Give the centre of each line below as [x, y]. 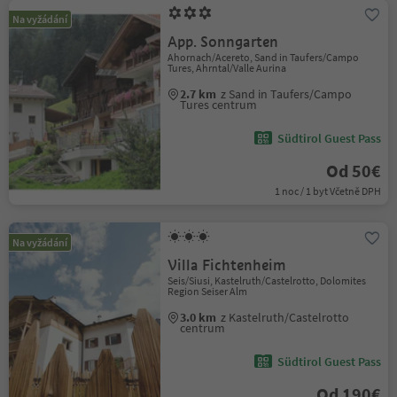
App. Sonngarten [223, 42]
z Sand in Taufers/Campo [287, 94]
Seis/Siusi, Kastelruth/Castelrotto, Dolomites [267, 280]
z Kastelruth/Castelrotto [285, 317]
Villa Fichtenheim [227, 265]
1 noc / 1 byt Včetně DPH [327, 191]
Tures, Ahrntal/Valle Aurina [227, 68]
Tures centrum [219, 105]
